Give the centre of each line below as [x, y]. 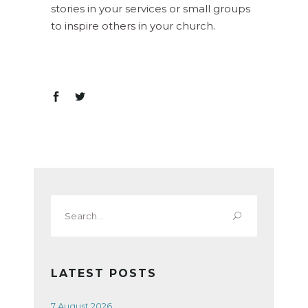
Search [68, 203]
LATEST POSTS [104, 274]
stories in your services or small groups [151, 8]
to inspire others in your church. [133, 25]
